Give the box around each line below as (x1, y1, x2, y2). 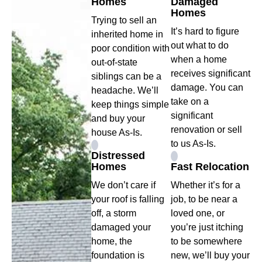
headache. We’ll (91, 85, 158, 96)
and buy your (91, 113, 145, 124)
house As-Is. (91, 127, 142, 138)
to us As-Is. (171, 139, 216, 149)
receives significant (171, 68, 250, 79)
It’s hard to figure (171, 26, 239, 37)
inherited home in (91, 29, 163, 40)
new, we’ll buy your (171, 250, 250, 261)
